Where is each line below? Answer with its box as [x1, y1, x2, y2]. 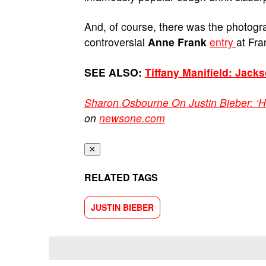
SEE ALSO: [84, 65, 145, 80]
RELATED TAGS [84, 170, 158, 184]
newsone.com [99, 110, 165, 125]
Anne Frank [148, 34, 207, 49]
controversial [84, 34, 148, 49]
